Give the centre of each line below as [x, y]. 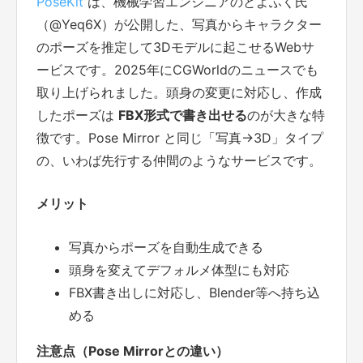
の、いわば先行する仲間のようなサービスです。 [179, 160]
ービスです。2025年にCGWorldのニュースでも [177, 69]
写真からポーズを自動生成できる [166, 248]
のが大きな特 [286, 115]
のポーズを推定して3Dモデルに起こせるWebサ [175, 47]
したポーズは [77, 115]
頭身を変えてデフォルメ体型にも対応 [179, 270]
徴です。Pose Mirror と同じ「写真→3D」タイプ [180, 137]
